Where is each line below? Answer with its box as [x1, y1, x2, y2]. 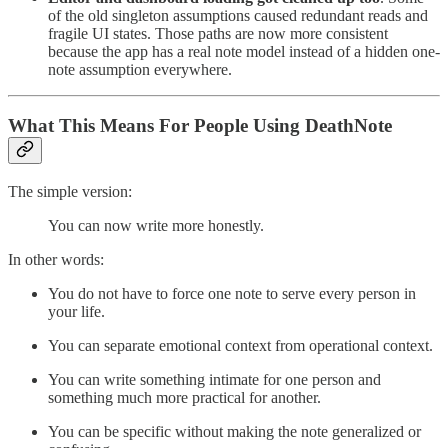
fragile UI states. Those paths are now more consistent [48, 24, 388, 42]
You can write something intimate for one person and [48, 371, 381, 389]
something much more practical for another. [48, 389, 321, 407]
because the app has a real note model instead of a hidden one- [48, 42, 440, 60]
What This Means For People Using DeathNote [8, 115, 392, 137]
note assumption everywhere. [48, 60, 232, 78]
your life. [48, 303, 105, 321]
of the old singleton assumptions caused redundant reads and [48, 6, 428, 24]
